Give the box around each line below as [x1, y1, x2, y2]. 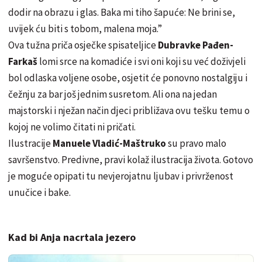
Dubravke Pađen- [158, 38, 233, 51]
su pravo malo [168, 136, 226, 150]
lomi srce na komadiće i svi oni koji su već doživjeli [39, 54, 246, 68]
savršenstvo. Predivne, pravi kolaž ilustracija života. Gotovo [8, 153, 253, 166]
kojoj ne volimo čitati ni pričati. [8, 120, 136, 133]
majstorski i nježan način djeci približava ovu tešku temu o [8, 104, 250, 117]
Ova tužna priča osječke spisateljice [8, 38, 158, 51]
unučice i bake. [8, 185, 71, 199]
